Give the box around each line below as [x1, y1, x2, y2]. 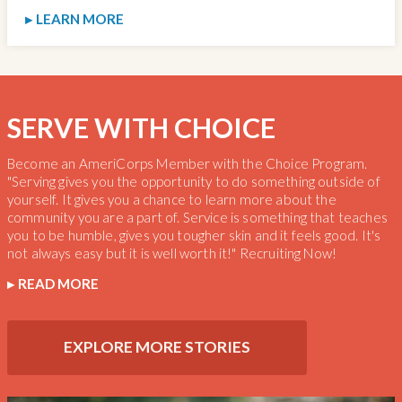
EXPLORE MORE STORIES [64, 337, 251, 357]
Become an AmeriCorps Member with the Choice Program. [7, 154, 368, 171]
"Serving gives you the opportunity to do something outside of [7, 172, 380, 189]
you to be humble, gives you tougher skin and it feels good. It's [7, 226, 381, 243]
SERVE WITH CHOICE [7, 110, 275, 144]
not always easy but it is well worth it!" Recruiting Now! [7, 244, 337, 261]
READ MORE [17, 275, 99, 293]
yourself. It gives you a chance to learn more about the [7, 190, 336, 207]
